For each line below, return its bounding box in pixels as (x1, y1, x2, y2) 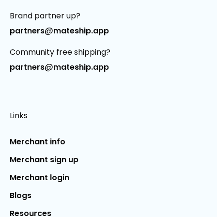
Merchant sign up (10, 154, 78, 166)
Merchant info (10, 136, 65, 148)
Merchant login (10, 172, 69, 184)
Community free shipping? (10, 46, 110, 58)
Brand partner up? (10, 10, 80, 22)
